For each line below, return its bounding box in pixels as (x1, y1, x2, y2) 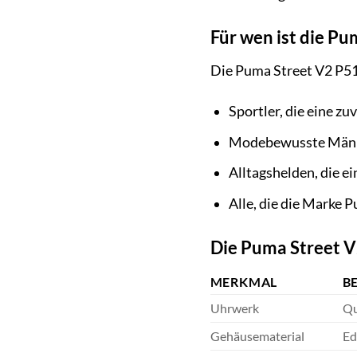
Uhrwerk (210, 300, 259, 316)
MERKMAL (210, 273, 278, 289)
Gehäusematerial (210, 328, 304, 343)
